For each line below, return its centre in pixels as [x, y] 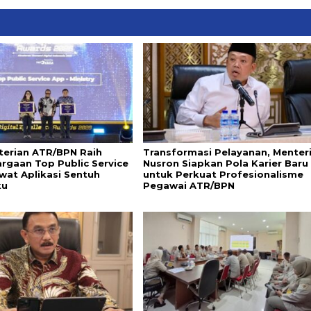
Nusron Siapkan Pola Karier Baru [225, 163]
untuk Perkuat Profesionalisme [223, 175]
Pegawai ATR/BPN [188, 186]
